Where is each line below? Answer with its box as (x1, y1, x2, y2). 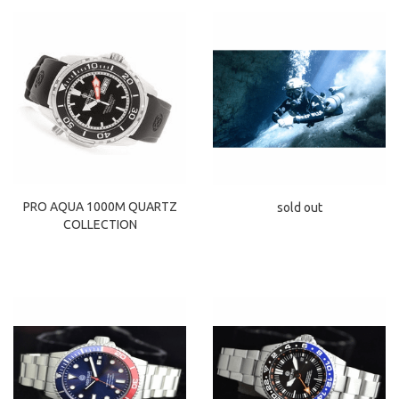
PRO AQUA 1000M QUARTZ (22, 199, 177, 215)
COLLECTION (62, 217, 137, 232)
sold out (276, 200, 322, 216)
